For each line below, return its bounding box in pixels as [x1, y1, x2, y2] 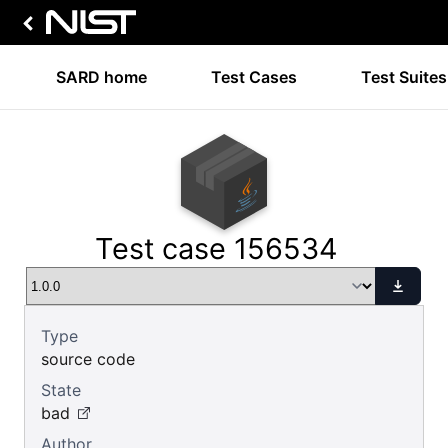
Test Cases [211, 67, 297, 87]
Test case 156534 [94, 231, 338, 266]
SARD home [56, 67, 147, 87]
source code [41, 349, 135, 369]
